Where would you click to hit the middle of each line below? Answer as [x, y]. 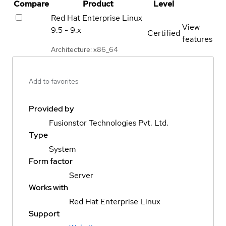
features [197, 39]
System [63, 149]
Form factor [51, 161]
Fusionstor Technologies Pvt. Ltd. [109, 123]
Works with [48, 188]
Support [44, 214]
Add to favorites [53, 81]
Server [81, 176]
